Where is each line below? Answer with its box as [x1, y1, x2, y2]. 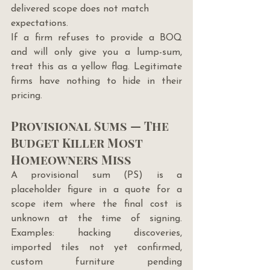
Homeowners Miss [11, 151, 131, 168]
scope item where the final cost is [11, 199, 182, 210]
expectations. [11, 19, 68, 29]
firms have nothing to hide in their [11, 77, 182, 87]
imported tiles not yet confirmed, [11, 243, 182, 253]
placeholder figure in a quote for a [11, 185, 182, 195]
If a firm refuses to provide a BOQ [11, 33, 182, 43]
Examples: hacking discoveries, [11, 228, 182, 239]
